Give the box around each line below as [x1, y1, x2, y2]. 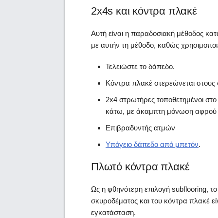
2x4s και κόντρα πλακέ [91, 4, 197, 17]
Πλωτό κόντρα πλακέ [91, 160, 190, 173]
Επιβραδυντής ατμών [106, 123, 175, 132]
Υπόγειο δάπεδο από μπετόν [106, 140, 199, 148]
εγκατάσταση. [91, 208, 136, 217]
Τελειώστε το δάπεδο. [106, 62, 175, 71]
